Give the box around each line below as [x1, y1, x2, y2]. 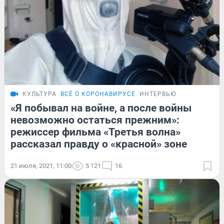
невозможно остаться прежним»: [10, 113, 179, 126]
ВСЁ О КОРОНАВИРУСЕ [60, 90, 135, 97]
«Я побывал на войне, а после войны [10, 101, 191, 114]
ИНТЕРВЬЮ [139, 90, 176, 97]
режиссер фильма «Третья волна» [10, 125, 180, 138]
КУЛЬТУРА [22, 90, 56, 97]
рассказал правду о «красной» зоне [10, 137, 187, 150]
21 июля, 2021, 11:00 [10, 161, 71, 169]
